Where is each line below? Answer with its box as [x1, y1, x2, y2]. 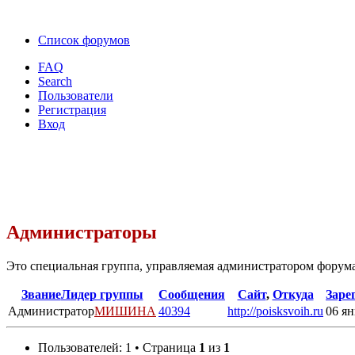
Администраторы [6, 221, 157, 242]
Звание [21, 287, 61, 301]
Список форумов [38, 33, 130, 47]
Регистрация [38, 103, 106, 116]
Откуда [272, 287, 314, 301]
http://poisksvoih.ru [227, 303, 323, 318]
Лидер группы [60, 287, 143, 301]
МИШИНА [94, 303, 156, 318]
